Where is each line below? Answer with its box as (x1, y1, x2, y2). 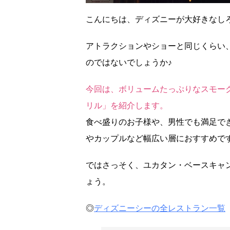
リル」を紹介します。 (86, 101, 168, 110)
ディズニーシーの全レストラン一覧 (94, 203, 225, 213)
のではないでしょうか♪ (86, 57, 172, 67)
